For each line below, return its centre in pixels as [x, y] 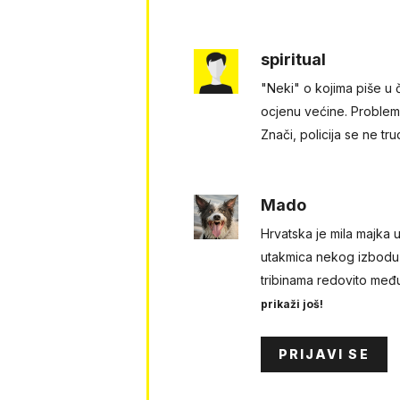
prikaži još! [292, 304]
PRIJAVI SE [324, 354]
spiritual [293, 60]
